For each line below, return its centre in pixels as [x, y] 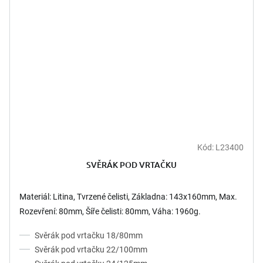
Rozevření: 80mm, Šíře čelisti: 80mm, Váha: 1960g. [110, 211]
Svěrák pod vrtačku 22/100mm [91, 249]
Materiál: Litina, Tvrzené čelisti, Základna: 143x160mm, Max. [128, 196]
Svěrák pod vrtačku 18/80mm [89, 235]
